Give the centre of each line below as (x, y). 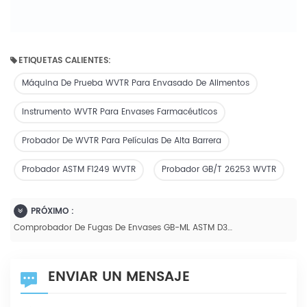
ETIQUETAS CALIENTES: (65, 60)
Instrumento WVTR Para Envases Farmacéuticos (120, 112)
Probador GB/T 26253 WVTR (219, 169)
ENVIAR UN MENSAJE (119, 277)
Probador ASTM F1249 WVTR (79, 169)
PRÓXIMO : (52, 211)
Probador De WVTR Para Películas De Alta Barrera (122, 140)
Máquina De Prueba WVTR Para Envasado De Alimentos (136, 83)
